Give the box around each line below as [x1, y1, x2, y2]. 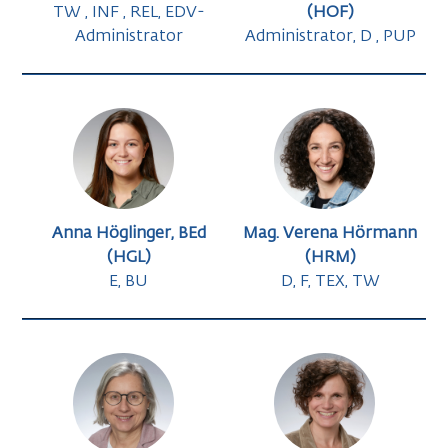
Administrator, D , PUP [244, 29, 416, 46]
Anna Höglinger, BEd [51, 226, 206, 243]
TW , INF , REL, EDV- [52, 5, 205, 22]
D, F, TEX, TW [280, 274, 380, 291]
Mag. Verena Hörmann [243, 226, 418, 243]
